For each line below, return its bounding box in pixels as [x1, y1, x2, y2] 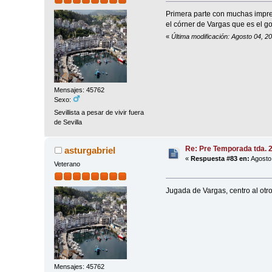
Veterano [54, 160, 81, 168]
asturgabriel [64, 144, 115, 155]
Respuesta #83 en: [191, 154, 250, 162]
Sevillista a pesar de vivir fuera [54, 109, 144, 117]
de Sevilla [54, 118, 83, 126]
